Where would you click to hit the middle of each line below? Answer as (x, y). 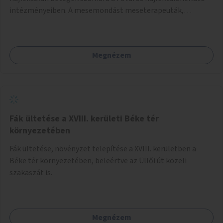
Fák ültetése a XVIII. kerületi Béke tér (84, 118)
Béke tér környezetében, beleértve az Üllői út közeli (98, 161)
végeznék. (26, 34)
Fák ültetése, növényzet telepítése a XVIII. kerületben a (103, 149)
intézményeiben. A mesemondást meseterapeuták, (97, 10)
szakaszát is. (31, 172)
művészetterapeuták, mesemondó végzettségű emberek (107, 22)
